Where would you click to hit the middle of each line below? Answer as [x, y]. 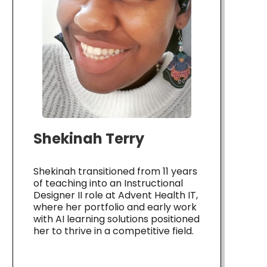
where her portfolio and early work [115, 207]
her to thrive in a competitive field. [114, 231]
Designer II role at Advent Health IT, [116, 195]
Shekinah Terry [89, 138]
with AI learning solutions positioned [117, 219]
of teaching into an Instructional [108, 183]
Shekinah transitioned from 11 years [115, 171]
